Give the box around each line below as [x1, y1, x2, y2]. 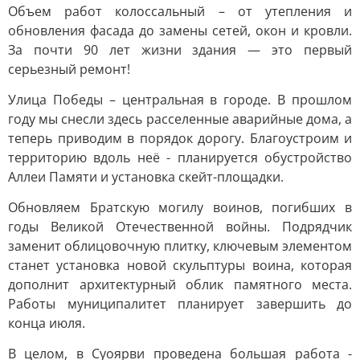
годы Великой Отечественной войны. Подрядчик [8, 218, 352, 235]
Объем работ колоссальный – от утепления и [8, 2, 352, 20]
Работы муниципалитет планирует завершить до [8, 295, 352, 313]
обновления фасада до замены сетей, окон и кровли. [8, 22, 352, 39]
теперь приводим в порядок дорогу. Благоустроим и [8, 129, 352, 147]
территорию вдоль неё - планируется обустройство [8, 149, 352, 166]
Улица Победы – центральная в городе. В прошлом [8, 91, 352, 108]
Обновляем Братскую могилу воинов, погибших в [8, 198, 352, 216]
